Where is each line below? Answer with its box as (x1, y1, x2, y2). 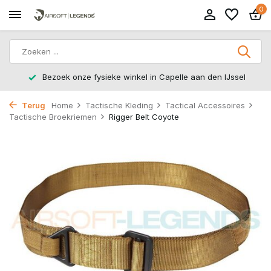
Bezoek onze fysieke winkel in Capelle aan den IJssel (39, 72, 246, 82)
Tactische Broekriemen (9, 112, 97, 122)
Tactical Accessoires (165, 100, 245, 110)
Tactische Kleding (85, 100, 153, 110)
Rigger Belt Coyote (109, 112, 179, 122)
